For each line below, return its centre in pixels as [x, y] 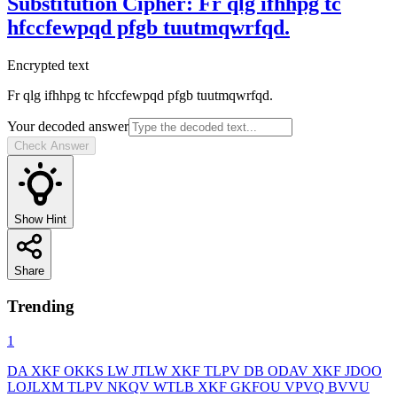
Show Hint [40, 220]
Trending [41, 307]
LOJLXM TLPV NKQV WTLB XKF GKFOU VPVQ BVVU [188, 386]
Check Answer [51, 146]
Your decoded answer [68, 127]
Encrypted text [48, 66]
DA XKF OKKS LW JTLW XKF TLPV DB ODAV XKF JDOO [195, 370]
